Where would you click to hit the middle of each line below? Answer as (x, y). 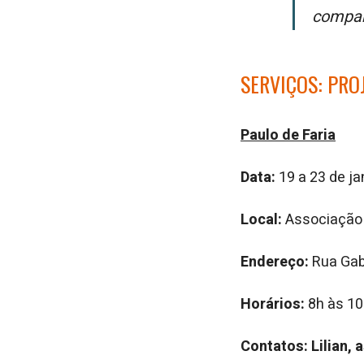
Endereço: (275, 262)
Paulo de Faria (288, 135)
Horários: (273, 304)
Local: (261, 220)
